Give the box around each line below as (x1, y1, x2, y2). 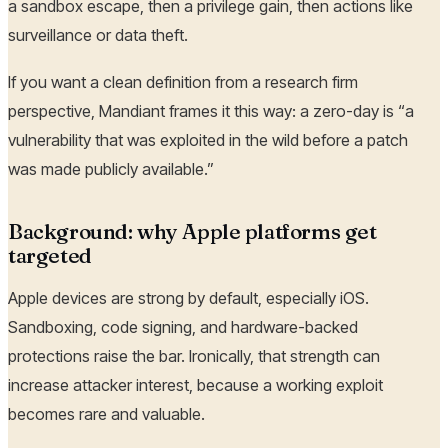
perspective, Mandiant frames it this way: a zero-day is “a (8, 101, 414, 122)
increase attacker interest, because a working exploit (8, 375, 383, 396)
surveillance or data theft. (8, 24, 188, 45)
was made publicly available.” (8, 159, 214, 180)
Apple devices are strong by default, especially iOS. (8, 288, 369, 309)
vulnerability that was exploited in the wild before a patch (8, 130, 408, 151)
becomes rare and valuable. (8, 404, 205, 425)
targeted (8, 243, 92, 269)
